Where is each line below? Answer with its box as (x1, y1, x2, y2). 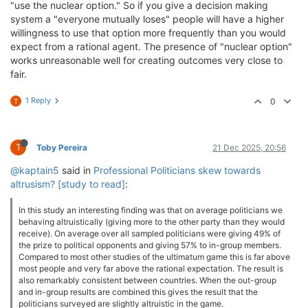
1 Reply (25, 96, 51, 105)
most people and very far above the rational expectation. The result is (19, 263, 283, 274)
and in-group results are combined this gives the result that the (19, 287, 258, 297)
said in (59, 164, 93, 176)
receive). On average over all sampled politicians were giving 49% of (19, 228, 280, 239)
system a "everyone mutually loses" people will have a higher (10, 13, 284, 25)
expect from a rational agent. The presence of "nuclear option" (10, 41, 292, 52)
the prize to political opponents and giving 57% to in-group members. (19, 240, 281, 250)
